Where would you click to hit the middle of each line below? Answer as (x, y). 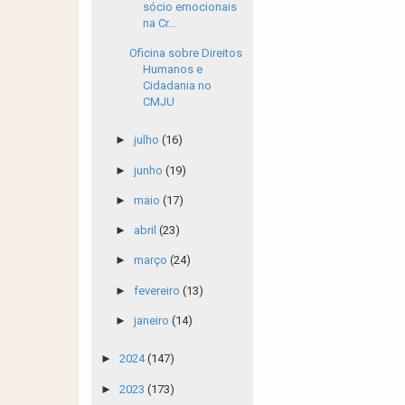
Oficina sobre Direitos (186, 52)
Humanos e (173, 69)
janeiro (152, 320)
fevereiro (158, 290)
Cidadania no (178, 85)
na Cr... (160, 23)
